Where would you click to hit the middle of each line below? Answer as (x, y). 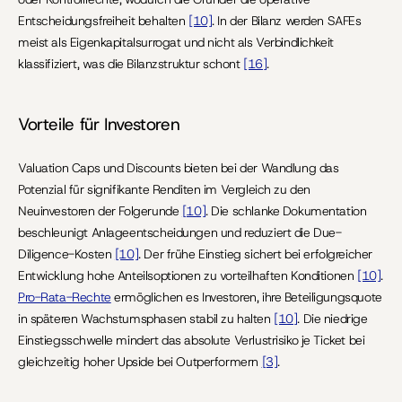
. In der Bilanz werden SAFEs (287, 21)
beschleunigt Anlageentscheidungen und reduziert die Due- (180, 232)
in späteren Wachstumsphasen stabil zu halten (146, 319)
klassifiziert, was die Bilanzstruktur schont (131, 64)
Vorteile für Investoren (99, 124)
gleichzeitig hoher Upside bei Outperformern (140, 362)
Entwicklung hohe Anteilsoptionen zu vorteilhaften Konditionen (188, 275)
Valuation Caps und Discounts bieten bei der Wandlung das (179, 168)
